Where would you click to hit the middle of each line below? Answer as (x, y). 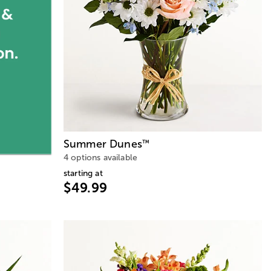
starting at (83, 173)
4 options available (101, 157)
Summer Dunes (103, 144)
